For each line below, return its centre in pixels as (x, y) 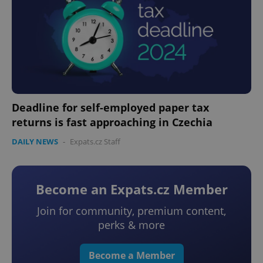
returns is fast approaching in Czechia (112, 122)
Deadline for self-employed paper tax (110, 108)
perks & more (131, 225)
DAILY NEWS (35, 142)
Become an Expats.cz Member (131, 189)
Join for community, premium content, (131, 211)
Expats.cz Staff (95, 142)
